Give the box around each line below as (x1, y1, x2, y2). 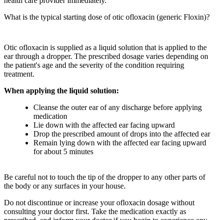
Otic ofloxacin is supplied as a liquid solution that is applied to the (4, 43, 207, 52)
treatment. (4, 70, 34, 79)
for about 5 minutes (33, 147, 93, 156)
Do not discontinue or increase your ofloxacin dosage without (4, 198, 194, 207)
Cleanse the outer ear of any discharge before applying (33, 103, 202, 112)
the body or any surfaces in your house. (4, 182, 126, 191)
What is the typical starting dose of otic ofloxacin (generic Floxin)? (4, 13, 210, 22)
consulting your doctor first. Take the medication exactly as (4, 207, 186, 216)
